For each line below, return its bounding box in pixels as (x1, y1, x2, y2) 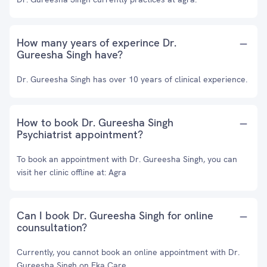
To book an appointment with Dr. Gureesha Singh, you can (17, 154, 237, 164)
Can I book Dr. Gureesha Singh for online (17, 209, 213, 222)
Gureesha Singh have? (17, 48, 123, 61)
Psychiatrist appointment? (17, 128, 143, 141)
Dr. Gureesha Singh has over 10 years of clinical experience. (17, 74, 247, 85)
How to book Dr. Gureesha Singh (17, 116, 173, 129)
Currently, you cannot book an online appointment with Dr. (17, 247, 240, 257)
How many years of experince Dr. (17, 36, 176, 49)
